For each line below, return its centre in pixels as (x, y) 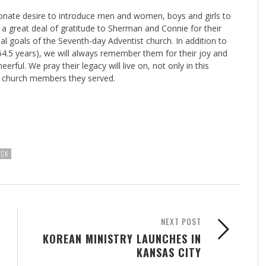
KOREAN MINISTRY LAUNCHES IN (122, 238)
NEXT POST (181, 221)
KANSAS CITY (169, 252)
